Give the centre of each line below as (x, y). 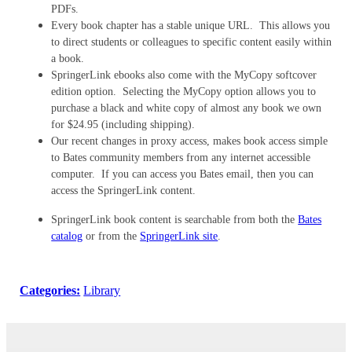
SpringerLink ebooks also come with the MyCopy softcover (184, 75)
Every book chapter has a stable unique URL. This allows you (191, 25)
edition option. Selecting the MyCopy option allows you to (184, 91)
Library (102, 290)
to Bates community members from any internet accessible (181, 157)
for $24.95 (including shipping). (123, 124)
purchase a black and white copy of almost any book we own (187, 108)
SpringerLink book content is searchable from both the (175, 219)
